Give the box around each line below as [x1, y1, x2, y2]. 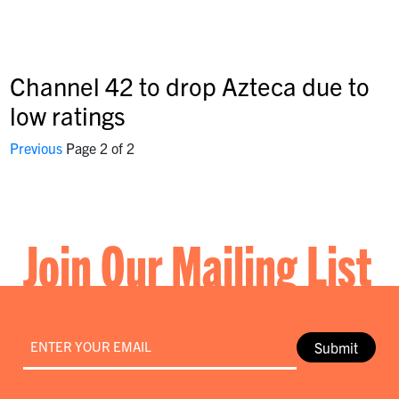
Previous [9, 138, 62, 157]
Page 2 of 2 [61, 138, 134, 157]
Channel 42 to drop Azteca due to [9, 69, 370, 102]
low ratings [9, 98, 126, 131]
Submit [314, 338, 359, 356]
